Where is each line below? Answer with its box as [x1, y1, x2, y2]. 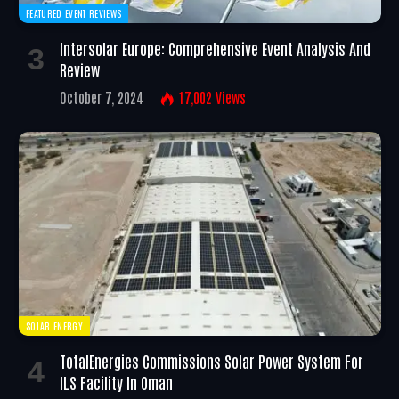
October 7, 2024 [60, 88, 143, 107]
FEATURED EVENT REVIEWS [26, 6, 122, 20]
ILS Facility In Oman [60, 371, 173, 394]
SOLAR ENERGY [26, 319, 83, 333]
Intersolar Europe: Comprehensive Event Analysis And [60, 37, 370, 60]
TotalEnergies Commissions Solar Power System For [60, 350, 363, 372]
